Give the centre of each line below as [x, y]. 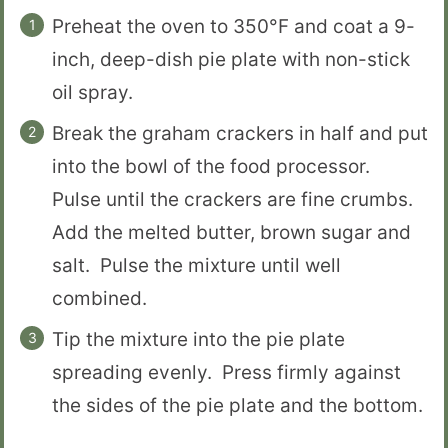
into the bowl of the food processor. [216, 166]
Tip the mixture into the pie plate [198, 339]
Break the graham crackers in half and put [240, 133]
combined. [99, 298]
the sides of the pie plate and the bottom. [237, 405]
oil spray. [92, 92]
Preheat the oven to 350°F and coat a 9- [233, 26]
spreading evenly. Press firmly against [226, 372]
